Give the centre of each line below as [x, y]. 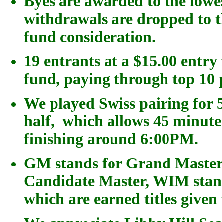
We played [61, 103]
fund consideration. [92, 37]
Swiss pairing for [156, 103]
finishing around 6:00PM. [111, 139]
